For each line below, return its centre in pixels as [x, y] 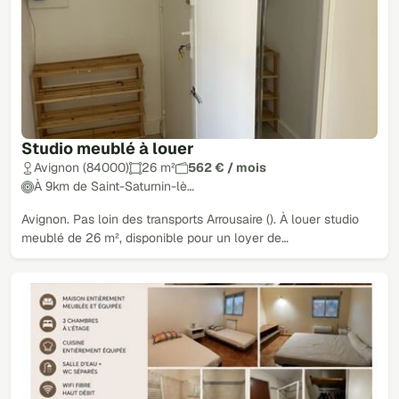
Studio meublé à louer [108, 149]
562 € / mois [227, 168]
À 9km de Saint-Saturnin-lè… [114, 187]
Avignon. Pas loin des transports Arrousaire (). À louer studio [190, 220]
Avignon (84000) [81, 168]
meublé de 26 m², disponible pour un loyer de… [155, 238]
